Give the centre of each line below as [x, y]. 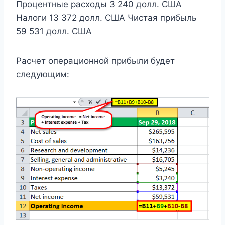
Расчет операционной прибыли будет [95, 61]
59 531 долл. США [54, 31]
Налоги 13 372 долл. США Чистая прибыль [106, 17]
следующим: [43, 74]
